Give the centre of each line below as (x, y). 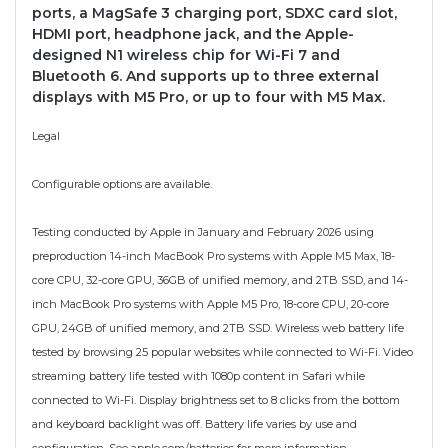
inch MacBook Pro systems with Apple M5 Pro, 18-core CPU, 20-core (210, 304)
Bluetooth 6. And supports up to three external (205, 76)
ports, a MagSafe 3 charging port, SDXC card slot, (214, 13)
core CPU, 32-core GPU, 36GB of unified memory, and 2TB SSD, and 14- (220, 280)
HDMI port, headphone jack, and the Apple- (193, 34)
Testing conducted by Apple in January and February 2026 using (203, 232)
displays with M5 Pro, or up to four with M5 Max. (208, 97)
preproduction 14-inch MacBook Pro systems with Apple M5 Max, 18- (213, 256)
